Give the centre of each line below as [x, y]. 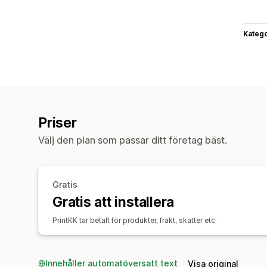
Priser [58, 122]
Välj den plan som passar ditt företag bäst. [133, 140]
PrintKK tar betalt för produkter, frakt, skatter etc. [135, 220]
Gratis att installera [114, 202]
